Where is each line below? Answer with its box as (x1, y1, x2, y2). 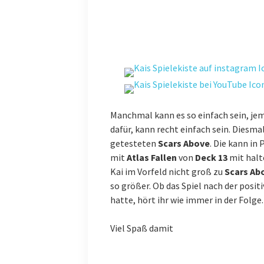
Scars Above (157, 137, 210, 150)
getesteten (110, 137, 158, 150)
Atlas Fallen (126, 151, 177, 164)
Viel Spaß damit (110, 222, 173, 235)
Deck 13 (194, 151, 227, 164)
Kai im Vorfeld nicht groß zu (110, 166, 225, 178)
